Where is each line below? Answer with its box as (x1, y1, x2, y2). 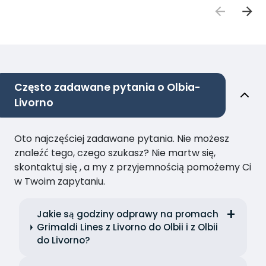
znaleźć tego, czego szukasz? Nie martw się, (14, 146, 216, 160)
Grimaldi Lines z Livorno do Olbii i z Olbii (36, 221, 218, 234)
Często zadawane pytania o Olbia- (14, 80, 201, 95)
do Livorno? (36, 234, 90, 247)
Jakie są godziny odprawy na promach (36, 208, 218, 221)
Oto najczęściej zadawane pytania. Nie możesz (14, 132, 229, 146)
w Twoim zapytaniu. (14, 175, 105, 189)
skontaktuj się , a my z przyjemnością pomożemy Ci (14, 160, 251, 175)
